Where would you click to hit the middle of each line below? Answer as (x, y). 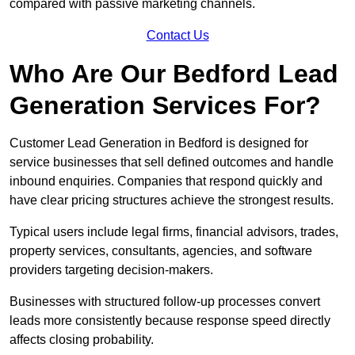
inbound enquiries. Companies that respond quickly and (166, 181)
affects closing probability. (82, 340)
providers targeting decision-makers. (111, 270)
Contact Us (177, 36)
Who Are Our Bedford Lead (174, 74)
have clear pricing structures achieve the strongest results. (172, 200)
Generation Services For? (165, 106)
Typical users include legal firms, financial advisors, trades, (174, 232)
